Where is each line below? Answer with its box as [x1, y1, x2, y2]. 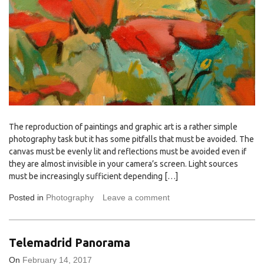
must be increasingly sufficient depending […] [9, 171, 178, 181]
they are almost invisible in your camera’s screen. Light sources [9, 159, 238, 169]
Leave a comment [103, 192, 170, 202]
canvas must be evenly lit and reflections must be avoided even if [9, 146, 246, 156]
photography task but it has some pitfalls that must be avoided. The [9, 134, 254, 144]
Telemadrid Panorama [9, 236, 130, 250]
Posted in [9, 192, 46, 202]
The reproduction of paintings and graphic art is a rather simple [9, 121, 237, 131]
